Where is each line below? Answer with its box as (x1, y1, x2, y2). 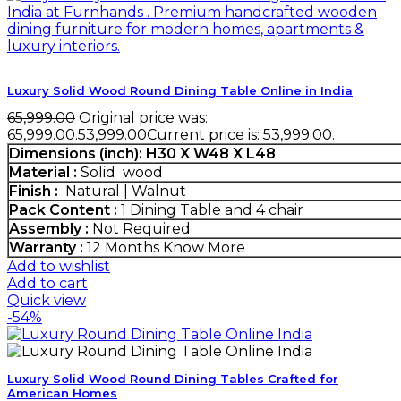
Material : (9, 164, 77, 182)
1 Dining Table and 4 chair (117, 201, 303, 219)
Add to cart (7, 275, 88, 293)
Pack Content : (9, 201, 117, 219)
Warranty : (9, 239, 83, 257)
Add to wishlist (7, 258, 110, 276)
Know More (163, 239, 249, 257)
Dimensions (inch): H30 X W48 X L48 (9, 145, 276, 163)
